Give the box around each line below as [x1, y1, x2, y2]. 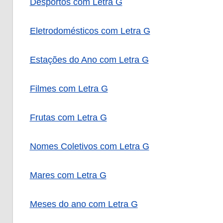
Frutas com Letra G [29, 112, 107, 123]
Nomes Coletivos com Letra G [29, 141, 149, 152]
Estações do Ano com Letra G [29, 55, 149, 65]
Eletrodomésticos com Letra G [29, 26, 150, 36]
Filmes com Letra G [29, 84, 108, 94]
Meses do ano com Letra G [29, 199, 138, 210]
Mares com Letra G [29, 170, 107, 181]
